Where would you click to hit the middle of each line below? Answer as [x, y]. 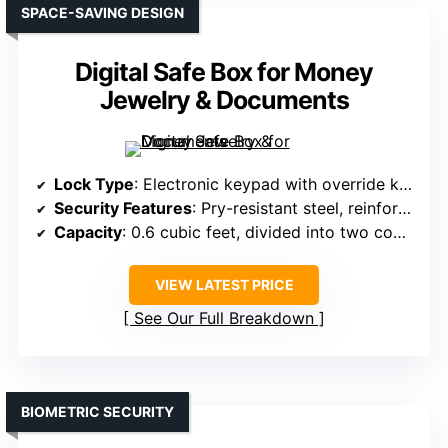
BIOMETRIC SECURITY [97, 412]
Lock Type [94, 184]
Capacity [88, 232]
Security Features [123, 208]
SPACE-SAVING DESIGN [102, 13]
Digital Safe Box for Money [224, 72]
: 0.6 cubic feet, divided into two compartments [257, 232]
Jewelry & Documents [224, 100]
